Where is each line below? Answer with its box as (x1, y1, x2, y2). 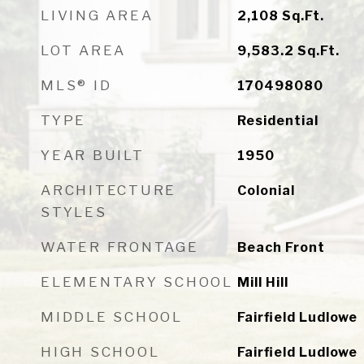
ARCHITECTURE (41, 182, 176, 198)
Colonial (236, 183, 295, 198)
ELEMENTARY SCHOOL (41, 274, 233, 290)
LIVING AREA (41, 7, 154, 24)
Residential (236, 113, 318, 128)
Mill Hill (236, 275, 288, 290)
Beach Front (236, 240, 325, 255)
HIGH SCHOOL (41, 344, 160, 360)
